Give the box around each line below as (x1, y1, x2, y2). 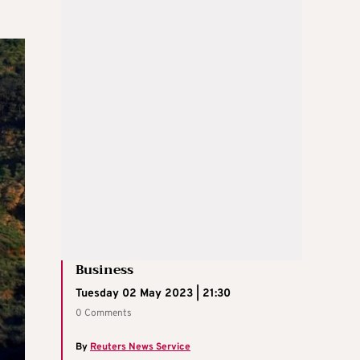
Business (76, 258, 133, 281)
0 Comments (76, 306, 132, 320)
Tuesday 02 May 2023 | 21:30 (76, 286, 231, 301)
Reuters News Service (90, 340, 190, 354)
